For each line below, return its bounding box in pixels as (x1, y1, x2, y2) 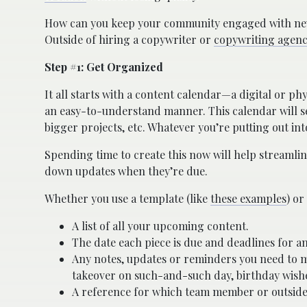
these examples (210, 191, 286, 206)
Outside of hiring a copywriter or (45, 32, 214, 47)
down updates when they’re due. (45, 163, 208, 178)
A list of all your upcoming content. (72, 218, 249, 233)
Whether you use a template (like (45, 191, 210, 206)
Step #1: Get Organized (45, 59, 163, 74)
